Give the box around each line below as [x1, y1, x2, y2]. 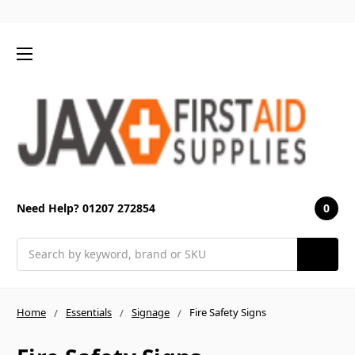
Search [17, 238, 53, 254]
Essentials [66, 304, 112, 319]
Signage [132, 304, 170, 319]
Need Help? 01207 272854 [17, 200, 155, 216]
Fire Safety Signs [189, 304, 266, 319]
